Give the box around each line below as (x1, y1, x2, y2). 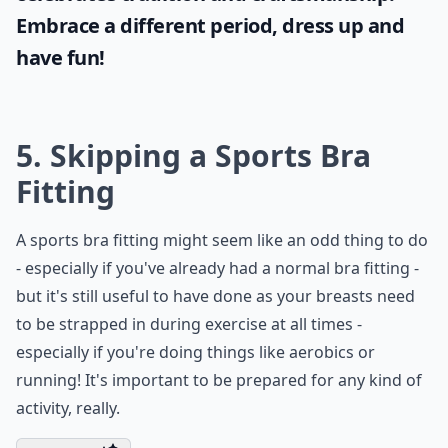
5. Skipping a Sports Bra (16, 135, 371, 176)
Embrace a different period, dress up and (16, 12, 404, 39)
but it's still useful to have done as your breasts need (16, 285, 415, 307)
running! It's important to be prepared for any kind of (16, 369, 422, 391)
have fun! (16, 44, 105, 71)
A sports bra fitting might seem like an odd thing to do (16, 229, 428, 251)
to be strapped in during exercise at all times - (16, 313, 362, 335)
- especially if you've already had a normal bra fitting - (16, 257, 419, 279)
